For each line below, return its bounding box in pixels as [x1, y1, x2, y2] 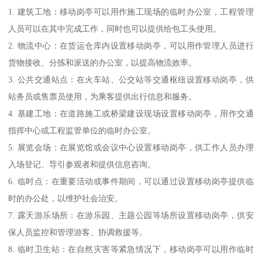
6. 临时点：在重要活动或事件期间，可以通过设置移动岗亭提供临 [8, 177, 254, 187]
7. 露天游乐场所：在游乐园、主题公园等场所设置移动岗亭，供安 [8, 211, 254, 220]
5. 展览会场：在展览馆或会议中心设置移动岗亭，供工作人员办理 [8, 143, 254, 153]
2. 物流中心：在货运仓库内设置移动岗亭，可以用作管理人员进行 [8, 41, 254, 51]
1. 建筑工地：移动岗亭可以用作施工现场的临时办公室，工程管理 [8, 7, 254, 17]
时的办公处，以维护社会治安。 [8, 194, 123, 204]
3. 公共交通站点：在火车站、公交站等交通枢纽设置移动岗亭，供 [8, 75, 254, 85]
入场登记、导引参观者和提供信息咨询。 [8, 160, 156, 170]
